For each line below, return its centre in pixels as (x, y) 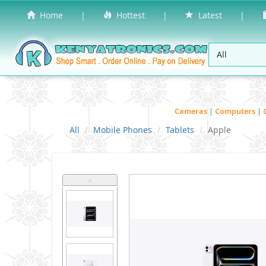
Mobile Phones (123, 129)
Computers (236, 111)
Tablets (180, 129)
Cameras (192, 111)
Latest (208, 15)
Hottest (128, 15)
